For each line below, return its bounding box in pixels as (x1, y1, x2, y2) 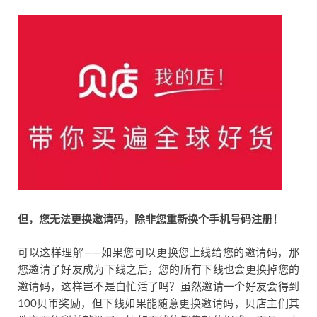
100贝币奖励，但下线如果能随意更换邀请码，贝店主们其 (18, 298, 299, 309)
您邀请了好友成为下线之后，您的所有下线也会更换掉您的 (18, 264, 299, 275)
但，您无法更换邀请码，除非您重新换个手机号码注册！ (18, 214, 283, 226)
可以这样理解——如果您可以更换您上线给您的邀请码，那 (18, 247, 299, 258)
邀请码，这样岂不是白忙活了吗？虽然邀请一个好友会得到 (18, 281, 299, 292)
